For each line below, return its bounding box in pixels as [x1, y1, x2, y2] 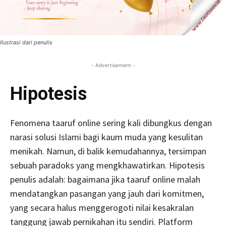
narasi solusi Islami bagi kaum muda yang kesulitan [10, 131, 203, 143]
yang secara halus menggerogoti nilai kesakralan [10, 202, 194, 214]
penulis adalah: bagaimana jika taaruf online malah [10, 174, 200, 186]
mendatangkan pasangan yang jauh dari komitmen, [10, 188, 204, 200]
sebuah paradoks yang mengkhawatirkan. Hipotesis [10, 159, 205, 172]
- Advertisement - [91, 62, 135, 69]
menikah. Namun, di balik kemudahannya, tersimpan [10, 145, 206, 157]
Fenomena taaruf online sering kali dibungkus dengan [10, 117, 212, 129]
